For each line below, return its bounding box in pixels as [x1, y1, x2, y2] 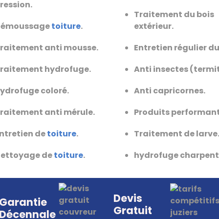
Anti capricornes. [134, 85, 205, 97]
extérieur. [134, 21, 174, 32]
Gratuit [113, 203, 152, 218]
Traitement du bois [134, 9, 214, 21]
